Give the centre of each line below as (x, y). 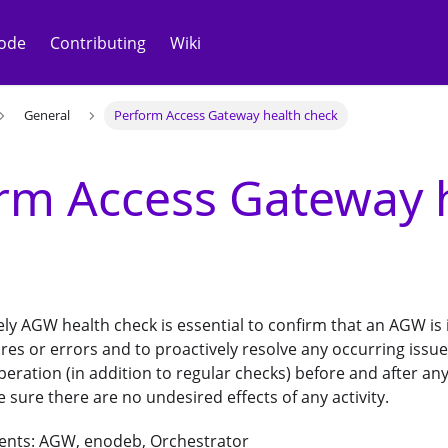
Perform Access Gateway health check (226, 115)
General (46, 115)
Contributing (98, 42)
